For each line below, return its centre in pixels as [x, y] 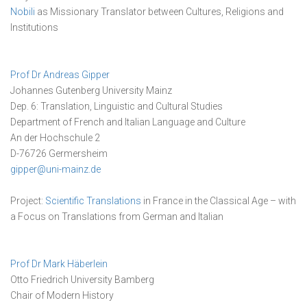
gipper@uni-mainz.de [56, 169]
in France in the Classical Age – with [219, 201]
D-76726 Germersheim [59, 153]
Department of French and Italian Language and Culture [128, 122]
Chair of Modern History [62, 295]
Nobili [23, 12]
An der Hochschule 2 [55, 138]
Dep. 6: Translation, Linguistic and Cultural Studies [116, 106]
